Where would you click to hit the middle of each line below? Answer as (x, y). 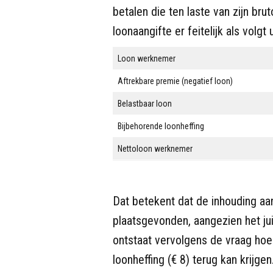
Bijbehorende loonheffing (161, 126)
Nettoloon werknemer (155, 148)
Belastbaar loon (145, 103)
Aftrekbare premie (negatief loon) (175, 81)
